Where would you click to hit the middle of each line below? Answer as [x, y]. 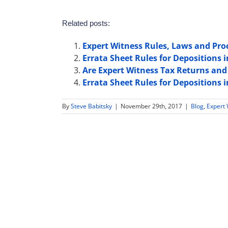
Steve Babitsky [91, 106]
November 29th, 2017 [151, 106]
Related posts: [86, 23]
